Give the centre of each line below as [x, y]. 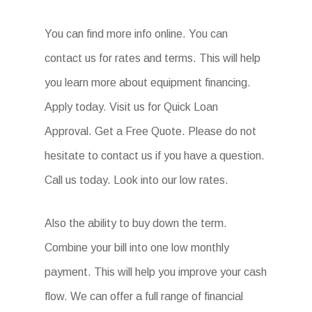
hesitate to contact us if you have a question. [155, 156]
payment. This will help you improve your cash [156, 272]
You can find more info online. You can [136, 34]
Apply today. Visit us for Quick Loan [132, 107]
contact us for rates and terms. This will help [153, 58]
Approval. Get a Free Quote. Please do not [151, 131]
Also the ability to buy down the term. [136, 223]
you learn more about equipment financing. [148, 83]
